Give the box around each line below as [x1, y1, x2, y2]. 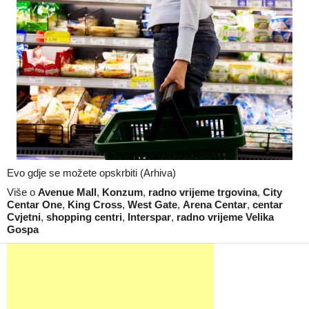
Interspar [128, 211, 171, 223]
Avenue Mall [38, 186, 97, 198]
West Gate [128, 199, 177, 210]
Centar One [7, 199, 62, 210]
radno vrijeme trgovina [148, 186, 257, 198]
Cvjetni [7, 211, 41, 223]
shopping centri [46, 211, 122, 223]
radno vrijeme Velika [177, 211, 274, 223]
